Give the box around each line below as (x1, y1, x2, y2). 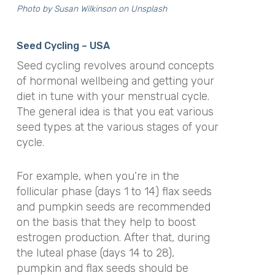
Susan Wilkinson (53, 4, 116, 15)
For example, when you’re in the (16, 169, 179, 184)
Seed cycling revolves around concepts (16, 59, 214, 73)
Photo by (16, 4, 54, 15)
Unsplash (130, 4, 167, 15)
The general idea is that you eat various (16, 105, 214, 119)
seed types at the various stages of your (16, 120, 219, 134)
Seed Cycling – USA (16, 40, 110, 52)
